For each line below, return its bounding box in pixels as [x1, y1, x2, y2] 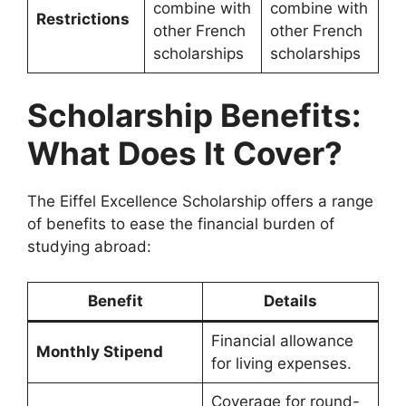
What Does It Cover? [27, 134, 343, 173]
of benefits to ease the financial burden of [27, 215, 334, 234]
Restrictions [35, 9, 130, 28]
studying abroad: [27, 237, 151, 256]
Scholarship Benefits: [27, 96, 361, 135]
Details [264, 291, 317, 310]
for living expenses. [210, 353, 352, 372]
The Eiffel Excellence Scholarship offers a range [27, 192, 373, 211]
